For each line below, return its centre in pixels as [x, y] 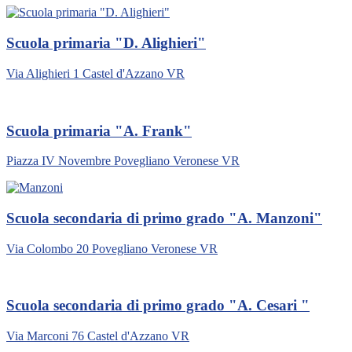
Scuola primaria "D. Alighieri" [106, 43]
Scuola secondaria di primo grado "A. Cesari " [158, 306]
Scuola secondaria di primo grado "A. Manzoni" [164, 218]
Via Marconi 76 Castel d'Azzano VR [98, 336]
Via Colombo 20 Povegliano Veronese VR [112, 248]
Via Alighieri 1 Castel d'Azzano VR [95, 73]
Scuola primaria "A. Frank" [99, 130]
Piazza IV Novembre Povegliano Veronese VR [123, 161]
